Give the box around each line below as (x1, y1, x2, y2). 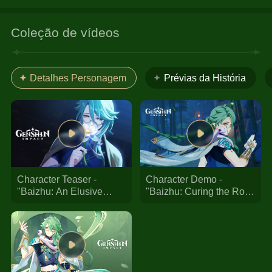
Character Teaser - (16, 173, 97, 185)
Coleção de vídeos (11, 25, 120, 40)
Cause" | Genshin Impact (146, 197, 253, 209)
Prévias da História (163, 72, 246, 83)
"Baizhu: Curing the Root (146, 185, 253, 197)
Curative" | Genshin (16, 197, 101, 209)
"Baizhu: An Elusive (16, 185, 103, 197)
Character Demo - (146, 173, 223, 185)
